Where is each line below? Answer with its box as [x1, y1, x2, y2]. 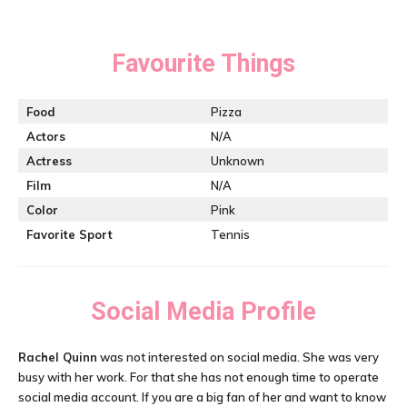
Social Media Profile [91, 297, 316, 326]
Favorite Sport [26, 227, 113, 242]
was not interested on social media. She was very [97, 350, 379, 364]
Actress [26, 154, 72, 168]
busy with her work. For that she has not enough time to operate [18, 370, 379, 384]
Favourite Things [112, 49, 295, 78]
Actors [26, 129, 65, 144]
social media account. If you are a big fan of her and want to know [18, 390, 386, 404]
